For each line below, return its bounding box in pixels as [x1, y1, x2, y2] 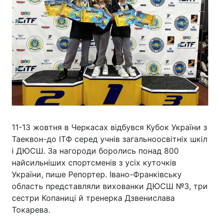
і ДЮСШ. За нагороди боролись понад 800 [12, 146, 179, 156]
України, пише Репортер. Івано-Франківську [12, 169, 182, 179]
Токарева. [12, 205, 50, 215]
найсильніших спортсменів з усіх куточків [12, 158, 176, 167]
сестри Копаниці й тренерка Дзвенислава [12, 193, 175, 203]
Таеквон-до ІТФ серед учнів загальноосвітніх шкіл [12, 134, 207, 144]
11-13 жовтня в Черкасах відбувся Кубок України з [12, 122, 207, 132]
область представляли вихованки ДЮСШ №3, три [12, 181, 208, 191]
